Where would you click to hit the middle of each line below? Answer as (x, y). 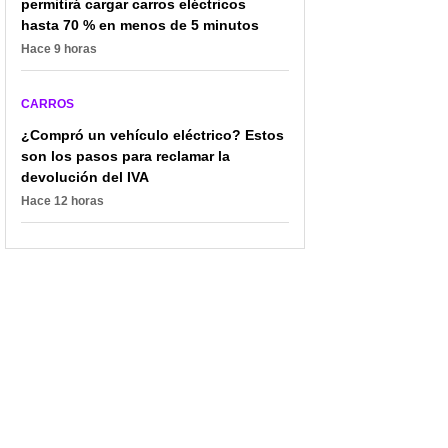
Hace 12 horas (62, 200)
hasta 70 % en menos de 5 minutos (140, 24)
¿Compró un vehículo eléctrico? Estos (152, 134)
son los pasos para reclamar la (125, 155)
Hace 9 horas (59, 48)
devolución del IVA (85, 176)
